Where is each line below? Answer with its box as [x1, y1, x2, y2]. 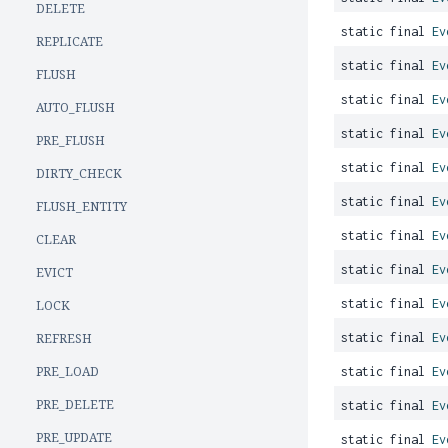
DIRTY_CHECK [36, 165, 122, 182]
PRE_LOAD [36, 363, 99, 380]
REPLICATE [36, 33, 103, 50]
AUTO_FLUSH [36, 99, 115, 116]
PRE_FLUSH [36, 132, 105, 149]
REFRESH [36, 330, 92, 347]
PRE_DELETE [36, 396, 114, 413]
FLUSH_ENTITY [36, 198, 127, 215]
